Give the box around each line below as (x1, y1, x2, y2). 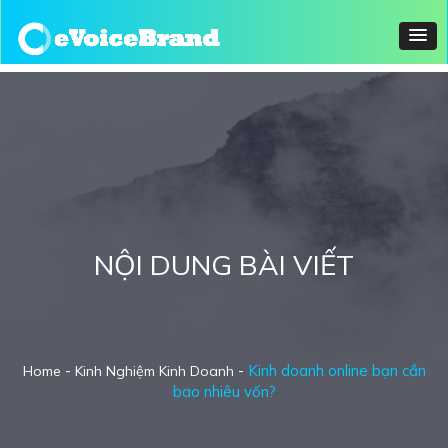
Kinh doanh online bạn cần (247, 361, 426, 380)
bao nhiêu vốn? (172, 382, 276, 401)
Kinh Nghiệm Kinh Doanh (74, 362, 234, 380)
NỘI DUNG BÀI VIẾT (94, 247, 354, 282)
